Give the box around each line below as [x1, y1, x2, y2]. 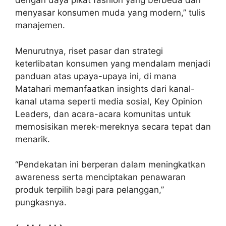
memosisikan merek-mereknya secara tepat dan [15, 121, 211, 132]
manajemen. [15, 20, 65, 31]
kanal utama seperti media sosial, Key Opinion [15, 96, 202, 106]
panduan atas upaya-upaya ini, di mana [15, 71, 177, 81]
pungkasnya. [15, 197, 67, 208]
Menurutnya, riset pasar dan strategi [15, 45, 163, 56]
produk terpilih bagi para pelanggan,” [15, 185, 164, 195]
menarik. [15, 134, 50, 144]
